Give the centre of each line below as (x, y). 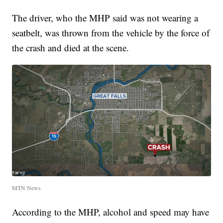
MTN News (27, 188)
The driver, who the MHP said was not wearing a (105, 18)
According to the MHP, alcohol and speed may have (111, 212)
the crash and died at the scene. (71, 48)
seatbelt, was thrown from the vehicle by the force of (111, 33)
